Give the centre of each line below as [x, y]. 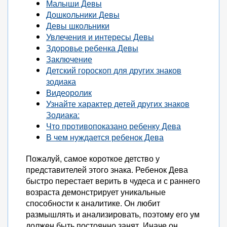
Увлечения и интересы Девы [100, 37]
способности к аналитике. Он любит [93, 203]
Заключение [69, 59]
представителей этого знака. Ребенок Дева [107, 169]
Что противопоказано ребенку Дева [113, 126]
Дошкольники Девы [83, 14]
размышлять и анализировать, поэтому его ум [113, 214]
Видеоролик [69, 92]
